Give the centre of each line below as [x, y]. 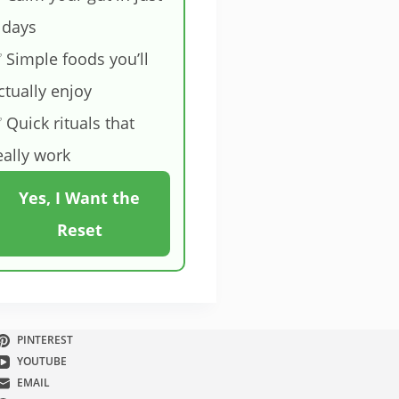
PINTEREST [45, 340]
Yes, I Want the [80, 198]
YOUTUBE [42, 362]
